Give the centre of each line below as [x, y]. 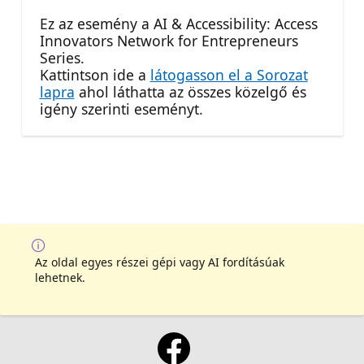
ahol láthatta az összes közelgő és [190, 92]
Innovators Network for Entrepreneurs [169, 41]
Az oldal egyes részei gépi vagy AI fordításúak [160, 262]
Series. [62, 58]
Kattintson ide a [95, 75]
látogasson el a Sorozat [229, 75]
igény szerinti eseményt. [121, 109]
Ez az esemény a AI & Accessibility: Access [178, 24]
